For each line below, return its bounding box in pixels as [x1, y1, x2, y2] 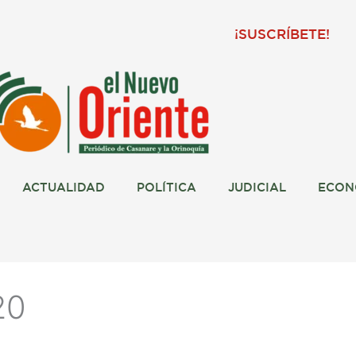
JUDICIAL [227, 183, 286, 193]
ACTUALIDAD [21, 183, 105, 193]
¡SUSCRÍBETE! [234, 29, 331, 41]
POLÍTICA [136, 183, 196, 193]
